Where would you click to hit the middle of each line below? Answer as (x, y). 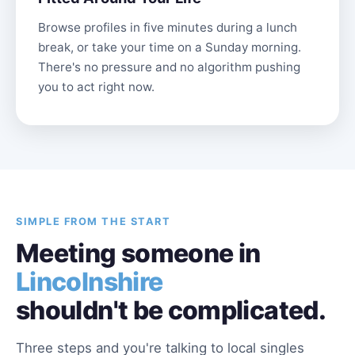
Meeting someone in (138, 253)
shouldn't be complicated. (171, 310)
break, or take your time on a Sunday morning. (170, 47)
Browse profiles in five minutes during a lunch (168, 27)
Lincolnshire (90, 282)
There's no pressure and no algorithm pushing (169, 67)
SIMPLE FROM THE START (94, 221)
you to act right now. (96, 87)
